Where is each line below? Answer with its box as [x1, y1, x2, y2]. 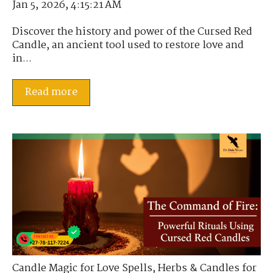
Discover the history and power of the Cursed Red [12, 24, 252, 41]
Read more [25, 84, 77, 101]
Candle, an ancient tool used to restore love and [12, 37, 244, 54]
